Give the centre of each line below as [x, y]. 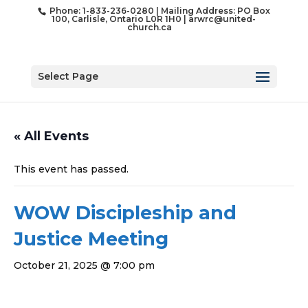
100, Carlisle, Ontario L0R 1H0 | [120, 19]
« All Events [51, 136]
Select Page [68, 76]
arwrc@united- [222, 19]
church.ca [149, 27]
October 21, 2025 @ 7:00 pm [84, 265]
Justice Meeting [91, 239]
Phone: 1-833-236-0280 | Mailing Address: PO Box [158, 11]
